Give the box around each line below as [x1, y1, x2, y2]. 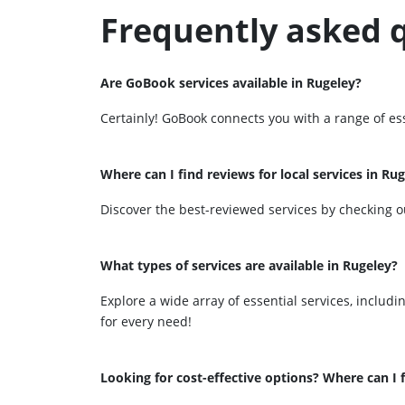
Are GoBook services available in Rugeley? [100, 74, 362, 91]
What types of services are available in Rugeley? [100, 257, 398, 274]
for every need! [100, 313, 192, 330]
